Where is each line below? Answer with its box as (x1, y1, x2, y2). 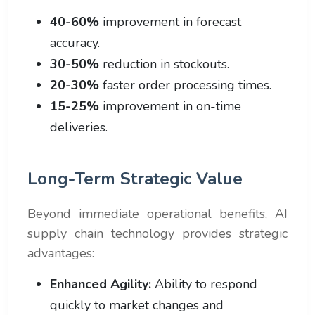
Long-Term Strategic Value (27, 167, 243, 190)
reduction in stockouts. (99, 55, 229, 72)
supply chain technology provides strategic (27, 224, 288, 242)
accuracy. (50, 34, 100, 51)
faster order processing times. (99, 76, 271, 94)
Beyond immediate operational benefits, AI (27, 205, 288, 222)
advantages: (27, 244, 94, 262)
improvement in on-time (99, 97, 241, 115)
